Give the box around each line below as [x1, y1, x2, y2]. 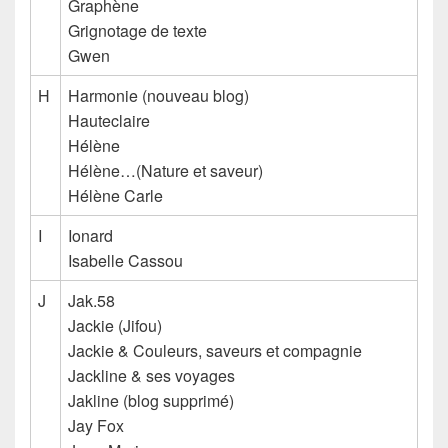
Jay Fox [68, 413, 124, 437]
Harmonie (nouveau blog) [68, 83, 249, 107]
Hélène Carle [68, 183, 163, 207]
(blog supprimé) [119, 388, 234, 412]
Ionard [68, 223, 113, 247]
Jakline [68, 388, 119, 412]
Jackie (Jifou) [68, 313, 162, 337]
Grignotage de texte [68, 18, 207, 42]
